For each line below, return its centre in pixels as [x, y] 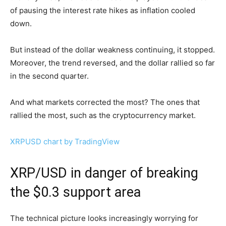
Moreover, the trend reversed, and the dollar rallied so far [112, 63]
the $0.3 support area [75, 192]
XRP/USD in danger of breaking [104, 173]
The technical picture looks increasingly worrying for [104, 218]
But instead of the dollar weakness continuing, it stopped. [112, 49]
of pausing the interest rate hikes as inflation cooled [103, 10]
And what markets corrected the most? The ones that [105, 102]
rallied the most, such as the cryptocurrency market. [103, 115]
